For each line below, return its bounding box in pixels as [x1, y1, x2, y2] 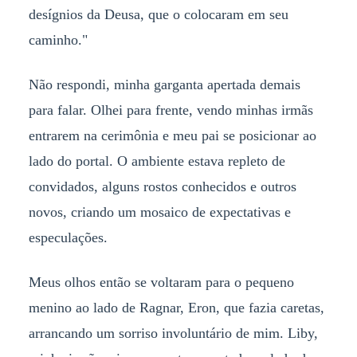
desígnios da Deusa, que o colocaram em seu [28, 6, 288, 22]
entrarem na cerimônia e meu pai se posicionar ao [28, 127, 316, 143]
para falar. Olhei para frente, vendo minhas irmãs [28, 101, 313, 118]
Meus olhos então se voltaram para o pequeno [28, 273, 294, 290]
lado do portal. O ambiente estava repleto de [28, 152, 285, 169]
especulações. [28, 229, 108, 245]
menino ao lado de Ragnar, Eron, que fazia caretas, [28, 299, 324, 316]
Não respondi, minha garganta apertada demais [28, 76, 300, 92]
